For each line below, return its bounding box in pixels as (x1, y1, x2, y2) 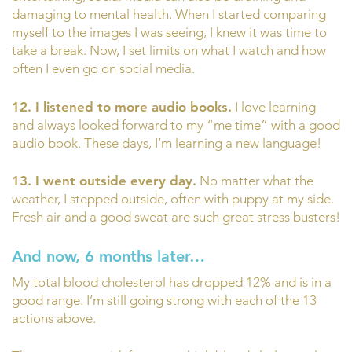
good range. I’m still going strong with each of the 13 (12, 291, 317, 308)
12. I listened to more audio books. (12, 98, 232, 115)
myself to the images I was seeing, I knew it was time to (12, 24, 327, 41)
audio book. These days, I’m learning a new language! (12, 134, 321, 151)
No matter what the (196, 173, 313, 189)
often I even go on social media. (12, 60, 195, 77)
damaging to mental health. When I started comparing (12, 6, 326, 23)
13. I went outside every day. (12, 173, 196, 189)
